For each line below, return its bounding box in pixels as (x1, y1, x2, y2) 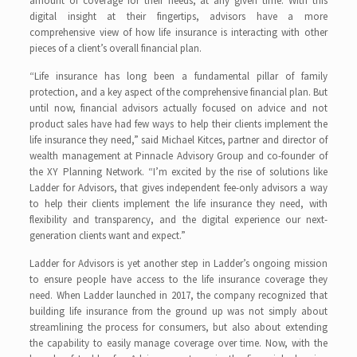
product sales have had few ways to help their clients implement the (29, 117, 328, 131)
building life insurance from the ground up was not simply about (29, 304, 328, 318)
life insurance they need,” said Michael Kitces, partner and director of (29, 133, 328, 147)
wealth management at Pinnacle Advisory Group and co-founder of (29, 149, 328, 163)
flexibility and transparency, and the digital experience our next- (29, 213, 328, 226)
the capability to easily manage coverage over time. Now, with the (29, 336, 328, 350)
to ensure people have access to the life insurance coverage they (29, 273, 328, 286)
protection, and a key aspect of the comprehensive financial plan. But (29, 85, 328, 99)
